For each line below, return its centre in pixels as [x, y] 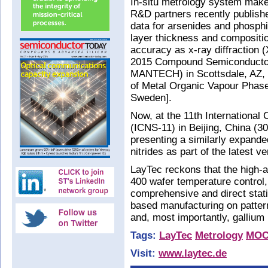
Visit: [144, 253]
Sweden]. [151, 98]
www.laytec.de [193, 253]
